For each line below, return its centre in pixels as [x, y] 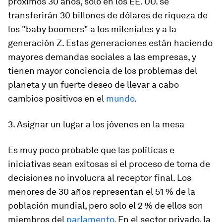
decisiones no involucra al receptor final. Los [100, 177]
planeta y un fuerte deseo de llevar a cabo [93, 84]
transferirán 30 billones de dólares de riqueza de [108, 15]
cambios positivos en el [57, 98]
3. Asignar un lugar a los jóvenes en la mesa [96, 124]
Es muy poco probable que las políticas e [91, 150]
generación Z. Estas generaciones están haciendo [110, 43]
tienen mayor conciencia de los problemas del [103, 70]
